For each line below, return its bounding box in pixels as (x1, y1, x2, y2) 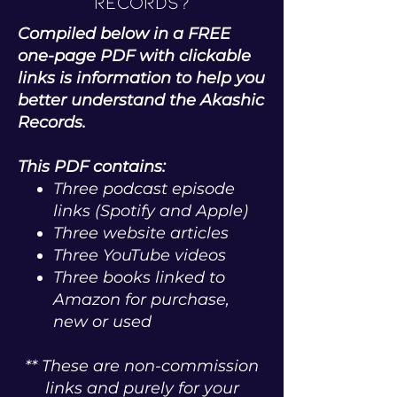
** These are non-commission (25, 356, 259, 376)
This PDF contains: (18, 157, 166, 176)
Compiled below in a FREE (18, 24, 230, 43)
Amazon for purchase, (53, 290, 230, 309)
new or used (53, 312, 152, 331)
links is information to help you (18, 68, 265, 88)
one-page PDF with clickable (18, 46, 251, 66)
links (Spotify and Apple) (53, 201, 253, 221)
